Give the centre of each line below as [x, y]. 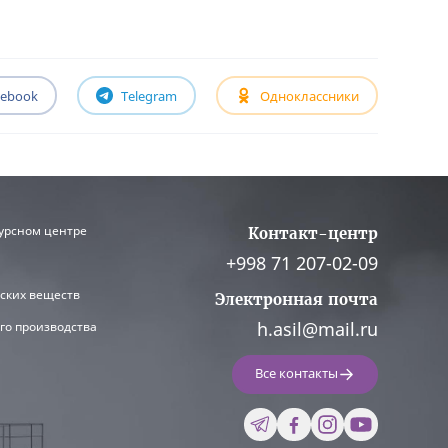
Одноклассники [310, 95]
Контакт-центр [312, 234]
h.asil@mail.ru [317, 328]
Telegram [149, 95]
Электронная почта [296, 299]
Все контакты [297, 374]
